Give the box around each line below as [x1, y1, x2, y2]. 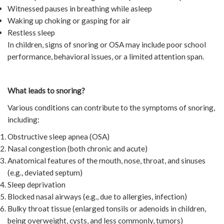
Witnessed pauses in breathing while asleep [7, 3, 152, 13]
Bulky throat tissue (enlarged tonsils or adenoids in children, [7, 203, 206, 213]
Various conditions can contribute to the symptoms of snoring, [7, 102, 215, 112]
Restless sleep [7, 27, 55, 37]
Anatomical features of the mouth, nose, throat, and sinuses [7, 155, 205, 165]
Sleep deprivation [7, 179, 65, 189]
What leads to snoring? [7, 85, 85, 95]
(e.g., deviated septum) [7, 167, 82, 177]
